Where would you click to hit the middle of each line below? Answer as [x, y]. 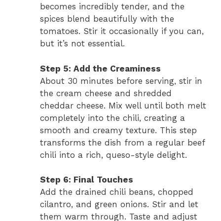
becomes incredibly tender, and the [112, 7]
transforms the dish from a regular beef [122, 142]
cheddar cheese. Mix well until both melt [123, 105]
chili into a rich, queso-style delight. [113, 155]
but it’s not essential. [82, 44]
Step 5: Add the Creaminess [100, 68]
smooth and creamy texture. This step [118, 130]
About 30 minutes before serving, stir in [121, 81]
